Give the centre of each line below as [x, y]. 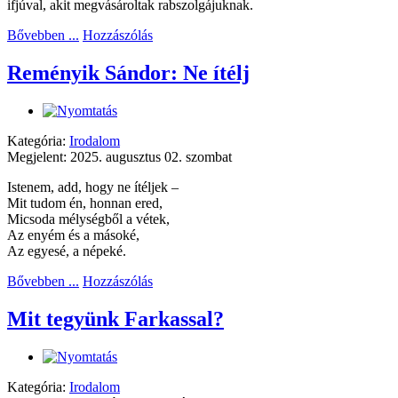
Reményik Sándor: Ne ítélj [128, 73]
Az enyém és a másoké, [73, 235]
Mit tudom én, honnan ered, [85, 203]
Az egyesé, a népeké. [67, 251]
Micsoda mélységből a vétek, [88, 219]
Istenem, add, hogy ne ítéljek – [93, 187]
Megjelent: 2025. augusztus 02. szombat [119, 157]
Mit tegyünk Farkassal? [115, 319]
